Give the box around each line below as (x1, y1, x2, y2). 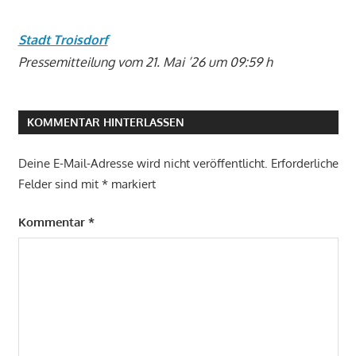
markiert (107, 176, 156, 192)
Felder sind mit (17, 176, 102, 192)
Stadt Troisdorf (17, 32, 108, 48)
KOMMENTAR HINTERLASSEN (26, 115, 184, 130)
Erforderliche (270, 155, 339, 171)
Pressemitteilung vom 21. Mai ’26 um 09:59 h (17, 54, 273, 71)
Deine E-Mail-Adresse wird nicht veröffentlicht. (17, 155, 268, 171)
